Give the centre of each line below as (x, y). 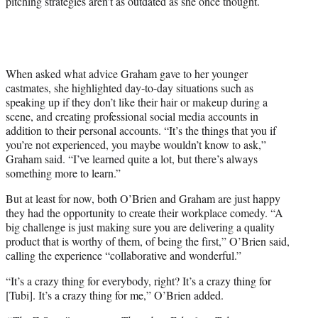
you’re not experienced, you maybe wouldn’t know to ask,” (136, 145)
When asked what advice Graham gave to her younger (127, 74)
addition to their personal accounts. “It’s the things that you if (141, 131)
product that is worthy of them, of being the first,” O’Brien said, (148, 241)
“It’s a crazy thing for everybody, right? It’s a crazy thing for (138, 281)
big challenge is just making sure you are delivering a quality (140, 227)
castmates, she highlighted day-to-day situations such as (130, 88)
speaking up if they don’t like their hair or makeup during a (137, 102)
